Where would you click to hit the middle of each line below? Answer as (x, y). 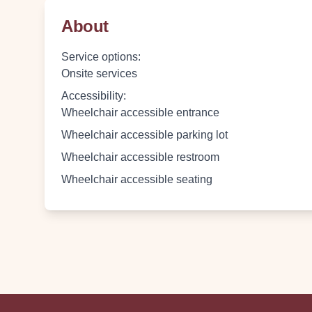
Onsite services (99, 73)
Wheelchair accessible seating (137, 179)
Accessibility (92, 96)
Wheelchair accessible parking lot (145, 135)
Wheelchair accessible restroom (140, 157)
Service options (100, 57)
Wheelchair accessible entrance (140, 112)
